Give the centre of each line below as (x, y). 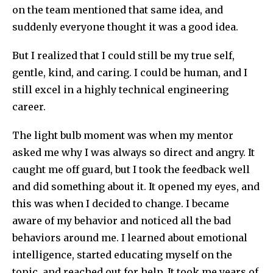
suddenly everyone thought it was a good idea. (125, 27)
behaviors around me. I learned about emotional (130, 238)
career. (29, 106)
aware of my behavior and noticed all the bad (122, 221)
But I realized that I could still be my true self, (123, 55)
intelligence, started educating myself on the (122, 255)
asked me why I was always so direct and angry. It (133, 153)
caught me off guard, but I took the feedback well (131, 170)
